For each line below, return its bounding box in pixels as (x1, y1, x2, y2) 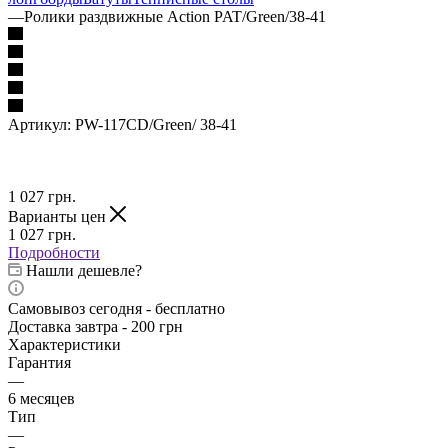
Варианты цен (8, 207, 110, 225)
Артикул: (8, 115, 71, 133)
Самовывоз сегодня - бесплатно (8, 299, 225, 317)
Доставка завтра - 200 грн (8, 317, 183, 335)
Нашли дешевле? (26, 261, 142, 279)
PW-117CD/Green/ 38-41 (75, 115, 237, 133)
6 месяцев (8, 389, 75, 407)
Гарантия (8, 353, 71, 371)
